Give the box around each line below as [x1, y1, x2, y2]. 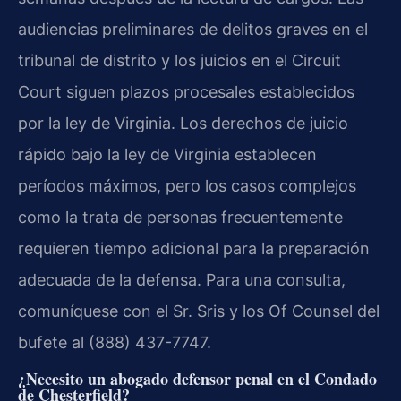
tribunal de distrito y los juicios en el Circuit [18, 50, 341, 70]
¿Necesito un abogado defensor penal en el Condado [18, 367, 377, 391]
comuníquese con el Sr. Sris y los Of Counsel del [18, 301, 380, 320]
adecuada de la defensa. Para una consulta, [18, 269, 346, 289]
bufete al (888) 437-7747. [18, 332, 211, 352]
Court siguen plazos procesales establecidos [18, 81, 354, 101]
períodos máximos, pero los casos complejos [18, 175, 356, 195]
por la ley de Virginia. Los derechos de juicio [18, 113, 348, 132]
